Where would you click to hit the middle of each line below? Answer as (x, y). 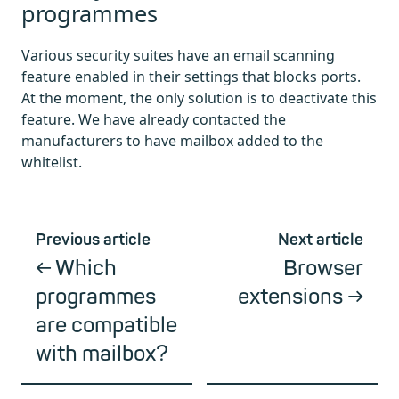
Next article (321, 240)
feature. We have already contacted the (154, 120)
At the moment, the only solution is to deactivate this (199, 98)
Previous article (93, 240)
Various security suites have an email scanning (178, 56)
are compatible (106, 326)
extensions (290, 297)
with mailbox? (102, 354)
